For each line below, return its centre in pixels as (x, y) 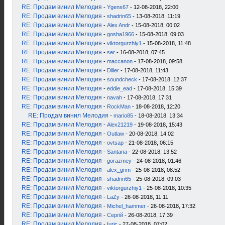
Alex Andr (119, 25)
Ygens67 (118, 7)
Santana (117, 152)
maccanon (120, 61)
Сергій (115, 215)
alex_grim (119, 170)
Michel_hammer (126, 206)
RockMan (119, 106)
